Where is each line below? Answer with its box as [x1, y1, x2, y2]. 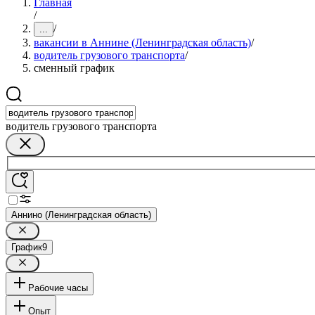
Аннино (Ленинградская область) [11, 209, 151, 220]
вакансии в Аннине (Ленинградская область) [34, 37, 251, 49]
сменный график [34, 62, 115, 74]
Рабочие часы [28, 282, 88, 293]
